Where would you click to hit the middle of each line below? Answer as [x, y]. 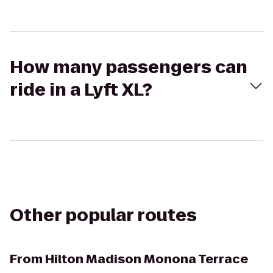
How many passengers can [129, 67]
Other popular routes [103, 215]
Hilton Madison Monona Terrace [147, 259]
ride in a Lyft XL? [81, 90]
